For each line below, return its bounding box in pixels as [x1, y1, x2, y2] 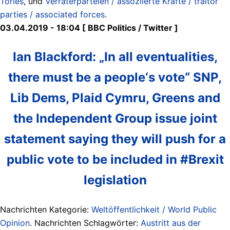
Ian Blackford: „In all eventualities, [12, 49, 218, 64]
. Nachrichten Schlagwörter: [30, 217, 141, 228]
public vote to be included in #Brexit [6, 151, 224, 167]
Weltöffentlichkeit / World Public [91, 204, 217, 215]
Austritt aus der [141, 217, 201, 228]
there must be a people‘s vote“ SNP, [8, 69, 222, 85]
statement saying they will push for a [4, 131, 226, 146]
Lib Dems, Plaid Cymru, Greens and [10, 90, 220, 105]
